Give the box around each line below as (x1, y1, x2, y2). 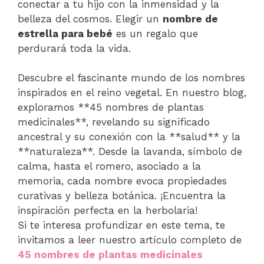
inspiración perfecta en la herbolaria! (18, 204, 197, 216)
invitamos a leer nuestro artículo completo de (18, 234, 242, 246)
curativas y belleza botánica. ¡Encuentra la (18, 190, 226, 202)
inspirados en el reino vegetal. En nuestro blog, (18, 87, 246, 98)
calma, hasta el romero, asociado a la (18, 160, 201, 172)
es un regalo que (113, 27, 198, 39)
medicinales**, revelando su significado (18, 116, 210, 128)
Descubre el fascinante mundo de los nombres (18, 72, 245, 84)
